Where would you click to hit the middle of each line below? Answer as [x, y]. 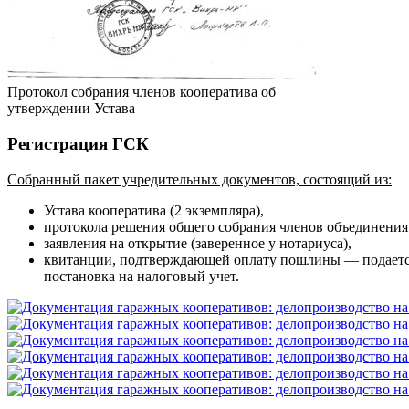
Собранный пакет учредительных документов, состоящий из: [199, 179]
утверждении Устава [71, 109]
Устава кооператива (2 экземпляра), [154, 210]
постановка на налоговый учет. [142, 276]
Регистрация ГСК [78, 143]
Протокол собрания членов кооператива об [142, 92]
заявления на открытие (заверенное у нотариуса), [198, 243]
